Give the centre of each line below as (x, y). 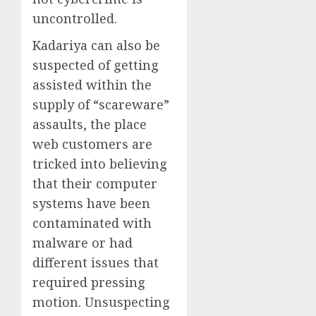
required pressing (89, 282)
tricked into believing (100, 163)
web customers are (92, 144)
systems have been (91, 203)
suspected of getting (96, 65)
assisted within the (92, 84)
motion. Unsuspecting (101, 302)
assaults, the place (90, 124)
